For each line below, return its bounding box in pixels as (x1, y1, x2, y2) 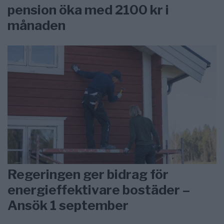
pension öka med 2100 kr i (7, 2, 169, 18)
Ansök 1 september (7, 197, 128, 213)
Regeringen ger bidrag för (7, 166, 168, 182)
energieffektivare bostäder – (7, 181, 190, 197)
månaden (7, 17, 65, 33)
